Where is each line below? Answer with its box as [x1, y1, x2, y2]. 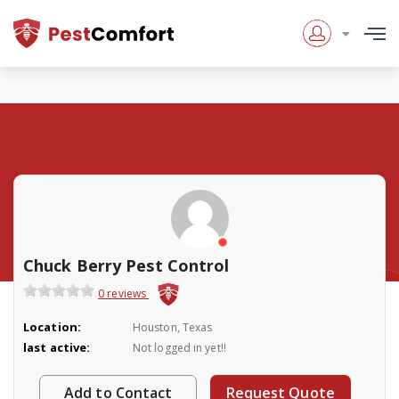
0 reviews [98, 286, 150, 301]
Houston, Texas [132, 320, 213, 336]
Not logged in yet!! [132, 340, 226, 356]
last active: [23, 339, 91, 356]
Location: [23, 319, 81, 336]
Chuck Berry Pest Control [23, 255, 230, 276]
